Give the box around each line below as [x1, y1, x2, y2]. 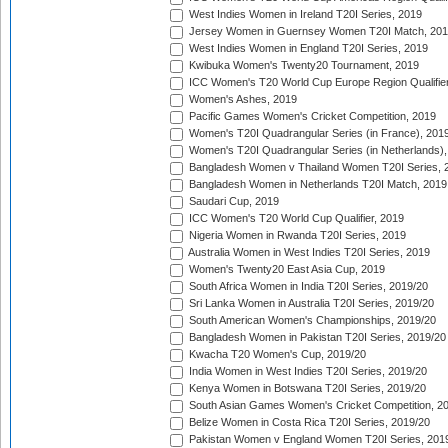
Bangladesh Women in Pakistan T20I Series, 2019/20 [186, 331, 446, 344]
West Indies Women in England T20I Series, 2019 [186, 42, 428, 55]
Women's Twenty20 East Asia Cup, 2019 [186, 263, 385, 276]
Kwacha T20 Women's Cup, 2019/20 [186, 348, 366, 361]
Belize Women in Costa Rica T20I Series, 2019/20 [186, 416, 430, 429]
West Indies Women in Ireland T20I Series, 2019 [186, 8, 422, 21]
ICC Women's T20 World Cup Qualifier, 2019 [186, 212, 404, 225]
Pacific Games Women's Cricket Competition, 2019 [186, 110, 436, 123]
